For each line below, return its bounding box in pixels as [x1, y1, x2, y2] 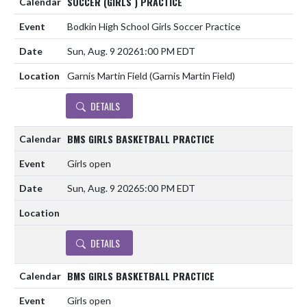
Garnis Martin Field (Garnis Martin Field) [67, 70, 235, 82]
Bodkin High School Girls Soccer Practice [67, 21, 241, 33]
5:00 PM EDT [139, 182, 195, 195]
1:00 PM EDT [139, 45, 195, 58]
